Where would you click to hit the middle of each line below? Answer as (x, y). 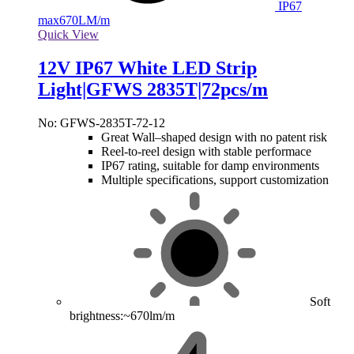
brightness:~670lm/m (122, 316)
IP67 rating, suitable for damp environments (210, 166)
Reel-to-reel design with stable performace (206, 152)
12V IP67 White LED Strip (147, 68)
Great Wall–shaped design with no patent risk (214, 137)
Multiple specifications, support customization (215, 180)
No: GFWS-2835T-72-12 (102, 123)
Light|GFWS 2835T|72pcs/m (153, 90)
